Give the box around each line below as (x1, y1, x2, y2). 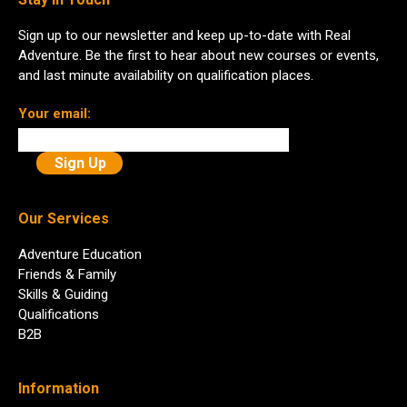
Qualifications (18, 306, 99, 323)
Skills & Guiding (18, 286, 108, 303)
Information (18, 380, 99, 398)
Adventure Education (18, 246, 142, 263)
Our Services (18, 210, 109, 228)
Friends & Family (18, 266, 116, 283)
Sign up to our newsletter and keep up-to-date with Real (18, 27, 351, 45)
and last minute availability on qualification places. (18, 67, 313, 84)
